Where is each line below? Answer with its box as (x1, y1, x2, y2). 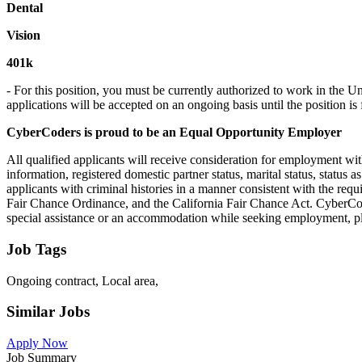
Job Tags (6, 240, 66, 258)
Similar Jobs (6, 303, 90, 321)
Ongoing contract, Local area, (6, 273, 158, 288)
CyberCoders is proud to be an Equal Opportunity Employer (6, 125, 342, 140)
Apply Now (6, 336, 68, 351)
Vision (6, 28, 40, 43)
